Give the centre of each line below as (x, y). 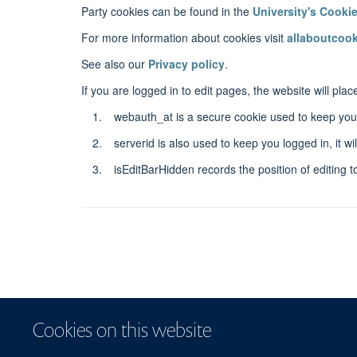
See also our (115, 63)
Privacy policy (186, 63)
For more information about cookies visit (184, 37)
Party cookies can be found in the (167, 11)
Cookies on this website (122, 330)
